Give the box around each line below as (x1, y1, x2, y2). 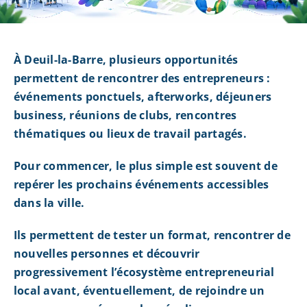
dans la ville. (13, 195, 85, 211)
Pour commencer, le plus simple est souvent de (13, 158, 278, 174)
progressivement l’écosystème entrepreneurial (13, 265, 275, 280)
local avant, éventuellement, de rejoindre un (13, 283, 265, 299)
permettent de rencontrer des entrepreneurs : (13, 71, 271, 86)
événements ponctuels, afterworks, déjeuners (13, 89, 272, 105)
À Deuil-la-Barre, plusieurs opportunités (13, 52, 238, 68)
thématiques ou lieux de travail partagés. (13, 126, 247, 142)
